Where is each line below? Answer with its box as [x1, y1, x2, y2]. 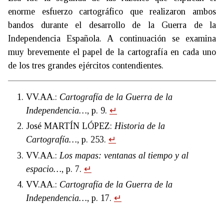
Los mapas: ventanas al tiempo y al [59, 150, 188, 160]
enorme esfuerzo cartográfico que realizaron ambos [8, 6, 216, 16]
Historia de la [114, 121, 165, 131]
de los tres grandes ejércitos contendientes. [8, 60, 163, 70]
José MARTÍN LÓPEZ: [26, 121, 114, 131]
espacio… [26, 163, 61, 174]
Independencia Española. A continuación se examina [8, 33, 216, 43]
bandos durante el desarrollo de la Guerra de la [8, 19, 216, 30]
